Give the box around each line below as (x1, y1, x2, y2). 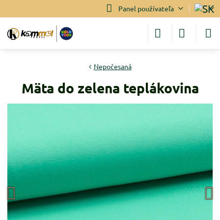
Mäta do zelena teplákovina (21, 79, 199, 96)
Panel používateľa (118, 4, 174, 13)
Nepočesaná (93, 62, 132, 71)
